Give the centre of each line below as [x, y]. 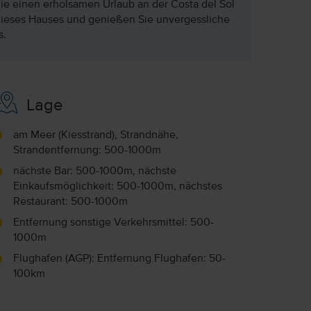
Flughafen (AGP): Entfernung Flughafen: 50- [119, 259]
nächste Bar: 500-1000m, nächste [94, 171]
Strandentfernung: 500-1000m [87, 150]
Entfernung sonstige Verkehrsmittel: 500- [113, 222]
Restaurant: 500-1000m [70, 202]
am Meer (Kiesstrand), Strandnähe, [95, 135]
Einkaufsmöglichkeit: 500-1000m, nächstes [117, 186]
